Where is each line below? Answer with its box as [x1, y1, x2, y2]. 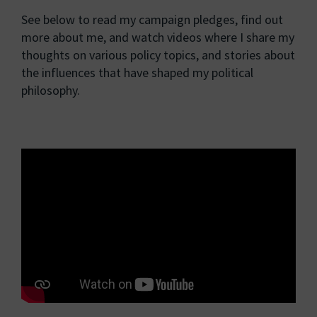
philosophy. [21, 82, 80, 99]
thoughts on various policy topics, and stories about [21, 47, 295, 64]
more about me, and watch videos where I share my [21, 29, 294, 46]
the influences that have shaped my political [21, 64, 253, 81]
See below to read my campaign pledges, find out [21, 11, 283, 28]
